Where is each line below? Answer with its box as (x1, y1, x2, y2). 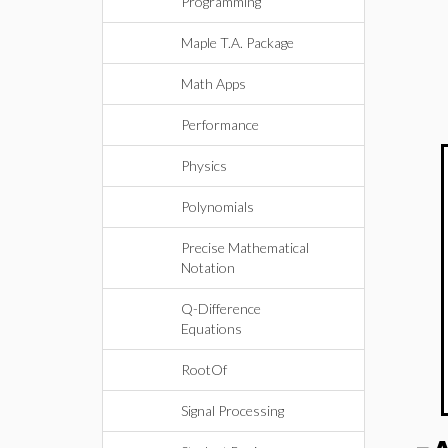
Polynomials (181, 198, 254, 215)
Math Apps (181, 75, 246, 92)
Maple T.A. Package (181, 34, 294, 51)
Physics (181, 157, 227, 174)
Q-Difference (181, 300, 261, 317)
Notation (181, 259, 235, 276)
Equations (181, 320, 242, 337)
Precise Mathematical (181, 239, 309, 256)
